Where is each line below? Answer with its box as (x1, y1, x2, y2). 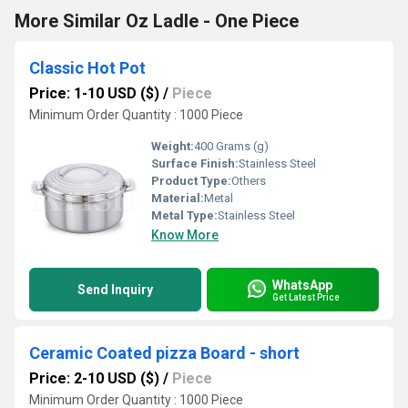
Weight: (151, 139, 194, 153)
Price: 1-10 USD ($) (29, 85, 159, 102)
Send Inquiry (77, 282, 153, 297)
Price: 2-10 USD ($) (29, 370, 159, 387)
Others (231, 174, 266, 188)
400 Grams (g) (194, 139, 269, 153)
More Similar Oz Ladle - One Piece (15, 10, 299, 32)
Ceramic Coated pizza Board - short (29, 343, 300, 362)
